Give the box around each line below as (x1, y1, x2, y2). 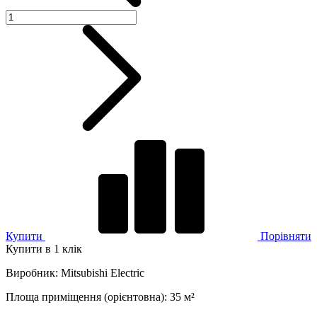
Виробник (6, 267, 55, 279)
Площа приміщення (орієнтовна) (6, 291, 164, 304)
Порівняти (258, 230, 311, 243)
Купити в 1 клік (6, 243, 82, 255)
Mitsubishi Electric (61, 267, 144, 279)
